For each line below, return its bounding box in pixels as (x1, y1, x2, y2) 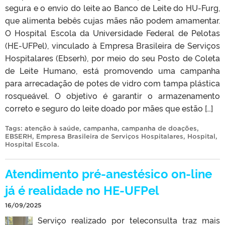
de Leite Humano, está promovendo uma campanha (5, 64, 220, 76)
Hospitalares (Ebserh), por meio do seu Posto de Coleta (5, 52, 220, 63)
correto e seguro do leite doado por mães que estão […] (5, 102, 213, 114)
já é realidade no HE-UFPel (5, 181, 159, 198)
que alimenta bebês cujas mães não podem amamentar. (5, 14, 220, 26)
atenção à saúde (25, 124, 79, 132)
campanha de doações (122, 124, 197, 132)
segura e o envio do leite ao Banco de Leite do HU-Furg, (5, 2, 220, 13)
